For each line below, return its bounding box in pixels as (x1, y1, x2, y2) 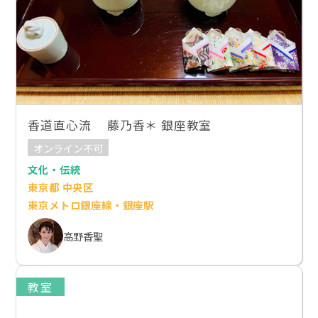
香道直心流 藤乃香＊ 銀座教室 (28, 116, 212, 133)
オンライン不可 (33, 140, 104, 155)
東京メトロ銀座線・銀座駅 (28, 197, 155, 213)
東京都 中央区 (28, 180, 94, 195)
